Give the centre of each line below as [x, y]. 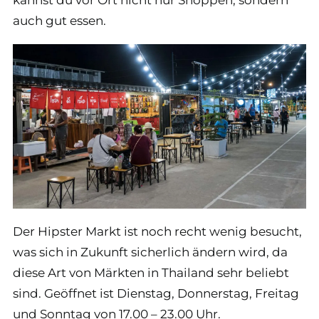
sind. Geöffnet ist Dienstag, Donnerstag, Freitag [156, 294]
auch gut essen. [59, 20]
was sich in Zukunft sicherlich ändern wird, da [150, 252]
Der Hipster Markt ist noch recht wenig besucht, [157, 232]
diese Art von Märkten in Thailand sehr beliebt [151, 273]
